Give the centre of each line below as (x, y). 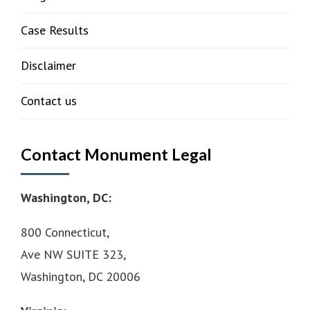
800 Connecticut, (65, 232)
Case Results (55, 30)
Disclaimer (48, 66)
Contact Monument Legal (116, 155)
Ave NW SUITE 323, (73, 255)
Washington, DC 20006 (81, 277)
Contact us (49, 101)
